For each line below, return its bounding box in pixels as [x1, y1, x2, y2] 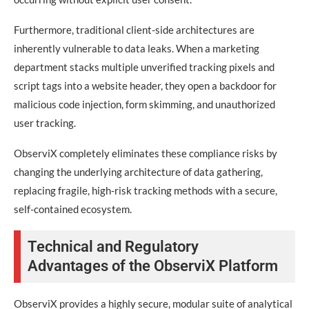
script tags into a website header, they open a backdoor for [14, 79, 277, 92]
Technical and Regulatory [28, 238, 199, 255]
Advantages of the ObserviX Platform [28, 257, 278, 275]
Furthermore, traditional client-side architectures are [14, 23, 255, 36]
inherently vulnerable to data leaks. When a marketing [14, 42, 259, 54]
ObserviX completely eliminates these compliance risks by [14, 147, 277, 159]
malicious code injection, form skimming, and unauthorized [14, 98, 275, 110]
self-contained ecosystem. [14, 203, 132, 215]
